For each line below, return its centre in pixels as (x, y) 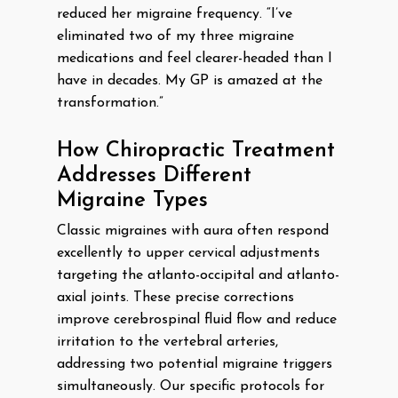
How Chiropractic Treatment (196, 151)
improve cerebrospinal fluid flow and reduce (197, 320)
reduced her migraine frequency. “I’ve (175, 14)
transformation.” (110, 103)
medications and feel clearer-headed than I (195, 59)
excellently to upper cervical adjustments (188, 253)
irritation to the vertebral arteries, (167, 342)
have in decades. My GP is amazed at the (190, 81)
